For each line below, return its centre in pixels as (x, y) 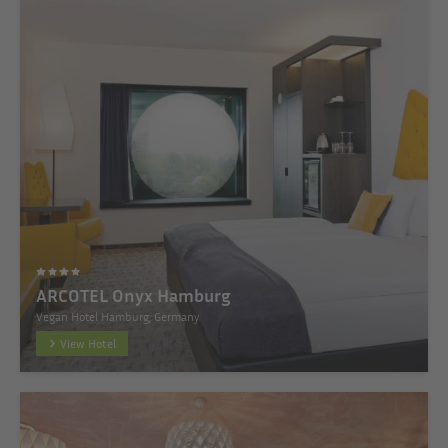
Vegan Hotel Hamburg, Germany (117, 316)
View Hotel (88, 343)
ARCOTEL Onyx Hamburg (133, 294)
